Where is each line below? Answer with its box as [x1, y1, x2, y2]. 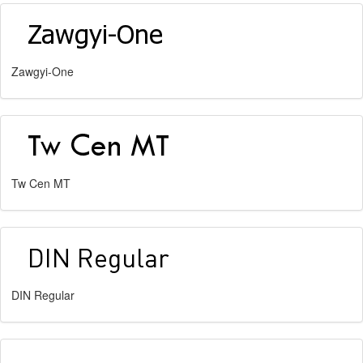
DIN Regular [11, 287, 75, 303]
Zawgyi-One [11, 63, 74, 79]
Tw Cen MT [11, 175, 70, 191]
